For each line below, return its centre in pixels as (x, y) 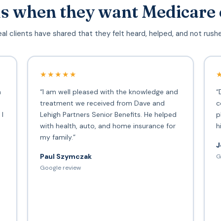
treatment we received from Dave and (102, 103)
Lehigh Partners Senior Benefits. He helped (108, 114)
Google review (60, 167)
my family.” (57, 137)
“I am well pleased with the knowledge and (109, 92)
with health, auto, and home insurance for (108, 126)
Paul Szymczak (66, 156)
